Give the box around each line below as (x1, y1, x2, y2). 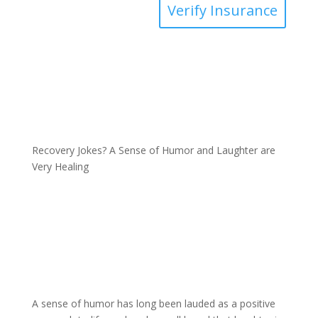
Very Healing (31, 159, 89, 173)
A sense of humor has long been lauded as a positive (31, 296, 275, 310)
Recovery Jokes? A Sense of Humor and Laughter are (31, 143, 275, 157)
